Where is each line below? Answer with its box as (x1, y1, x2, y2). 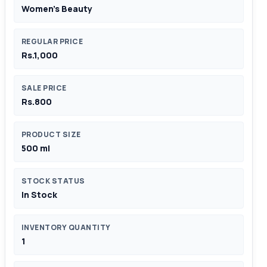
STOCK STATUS (21, 176, 85, 186)
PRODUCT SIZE (21, 129, 81, 139)
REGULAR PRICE (21, 36, 83, 46)
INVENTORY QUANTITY (21, 222, 111, 232)
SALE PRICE (21, 83, 67, 93)
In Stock (21, 189, 57, 200)
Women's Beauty (21, 3, 92, 14)
